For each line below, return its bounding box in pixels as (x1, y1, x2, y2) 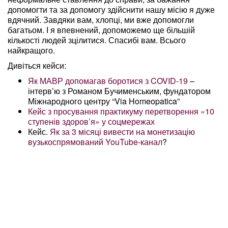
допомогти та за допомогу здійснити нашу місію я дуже (8, 4, 215, 15)
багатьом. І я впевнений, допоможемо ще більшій (8, 24, 195, 36)
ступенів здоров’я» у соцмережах (28, 116, 155, 127)
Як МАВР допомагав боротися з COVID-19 (28, 75, 188, 87)
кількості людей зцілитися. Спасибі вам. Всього (8, 34, 186, 46)
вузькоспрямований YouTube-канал (28, 136, 162, 148)
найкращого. (8, 44, 55, 56)
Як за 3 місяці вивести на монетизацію (50, 126, 195, 137)
